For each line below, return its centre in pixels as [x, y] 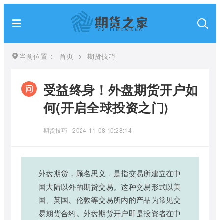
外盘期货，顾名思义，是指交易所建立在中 [110, 173]
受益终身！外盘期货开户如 [121, 90]
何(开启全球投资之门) [106, 107]
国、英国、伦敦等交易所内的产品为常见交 [110, 200]
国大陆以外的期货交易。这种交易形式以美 [110, 186]
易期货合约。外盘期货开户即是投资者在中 [110, 213]
